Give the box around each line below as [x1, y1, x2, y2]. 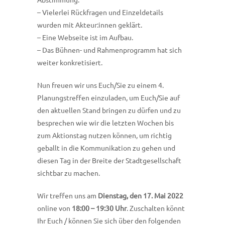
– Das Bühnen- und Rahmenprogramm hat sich [37, 45, 182, 55]
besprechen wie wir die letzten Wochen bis [37, 118, 174, 128]
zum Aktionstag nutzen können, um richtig [37, 131, 172, 140]
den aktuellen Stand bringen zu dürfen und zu [37, 105, 181, 115]
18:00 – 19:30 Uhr [72, 203, 127, 213]
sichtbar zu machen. [37, 168, 100, 178]
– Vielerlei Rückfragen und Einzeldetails [37, 8, 163, 17]
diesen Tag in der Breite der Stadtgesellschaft [37, 156, 181, 165]
